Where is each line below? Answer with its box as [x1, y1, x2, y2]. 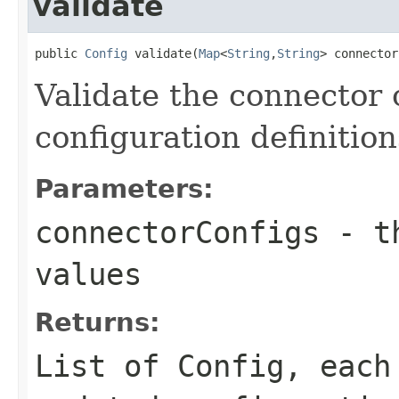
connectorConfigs [35, 214, 320, 250]
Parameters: [35, 173, 214, 204]
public [35, 45, 85, 61]
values [35, 256, 142, 292]
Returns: [35, 306, 160, 338]
